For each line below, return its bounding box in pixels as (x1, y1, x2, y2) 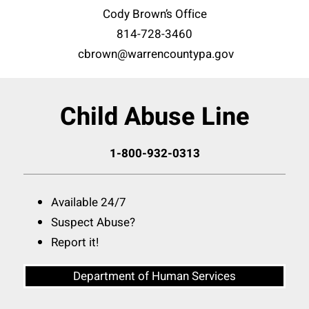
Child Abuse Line (59, 99, 250, 136)
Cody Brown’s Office (102, 6, 207, 23)
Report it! (51, 233, 99, 251)
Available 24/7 (51, 193, 126, 211)
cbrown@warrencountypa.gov (75, 46, 234, 63)
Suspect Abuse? (51, 213, 135, 231)
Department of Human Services (73, 267, 236, 285)
